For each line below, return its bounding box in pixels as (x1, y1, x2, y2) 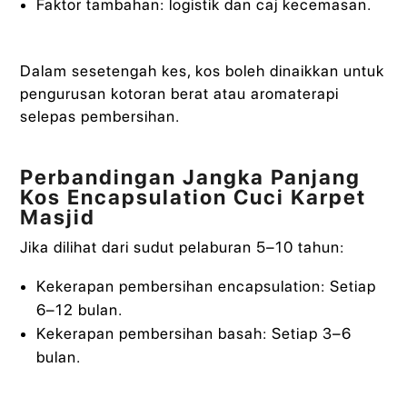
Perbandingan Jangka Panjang (20, 164, 362, 190)
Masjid (20, 203, 96, 230)
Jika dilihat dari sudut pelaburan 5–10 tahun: (20, 237, 345, 256)
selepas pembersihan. (20, 107, 181, 126)
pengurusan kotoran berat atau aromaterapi (20, 84, 340, 104)
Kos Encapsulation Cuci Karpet (20, 184, 367, 210)
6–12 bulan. (35, 301, 123, 320)
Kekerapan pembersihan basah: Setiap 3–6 (35, 324, 352, 343)
